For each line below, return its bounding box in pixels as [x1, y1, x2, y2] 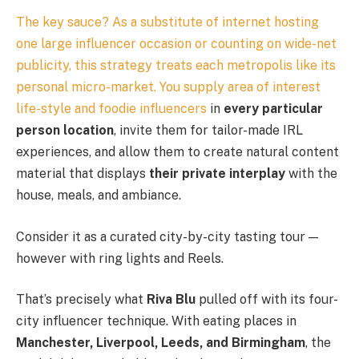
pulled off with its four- [196, 292, 338, 308]
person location [16, 123, 114, 139]
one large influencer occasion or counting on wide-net [16, 36, 337, 52]
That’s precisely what [16, 292, 147, 308]
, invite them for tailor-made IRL [114, 123, 303, 139]
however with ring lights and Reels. [16, 250, 224, 266]
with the [285, 166, 337, 182]
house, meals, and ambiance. [16, 188, 181, 204]
